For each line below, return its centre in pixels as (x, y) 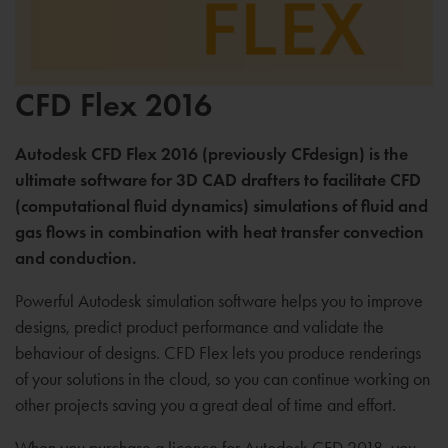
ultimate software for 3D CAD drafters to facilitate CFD (218, 179)
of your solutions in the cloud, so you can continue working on (222, 378)
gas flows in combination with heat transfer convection (219, 231)
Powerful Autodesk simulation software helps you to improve (219, 300)
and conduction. (76, 257)
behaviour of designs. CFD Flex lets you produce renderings (218, 352)
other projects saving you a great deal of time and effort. (205, 404)
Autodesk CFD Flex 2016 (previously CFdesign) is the (211, 153)
